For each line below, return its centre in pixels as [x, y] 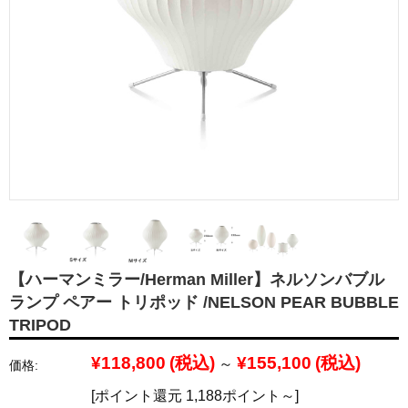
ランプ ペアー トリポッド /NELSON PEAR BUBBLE [204, 302]
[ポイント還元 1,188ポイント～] [195, 395]
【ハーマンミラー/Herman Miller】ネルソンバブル [197, 279]
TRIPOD [40, 325]
